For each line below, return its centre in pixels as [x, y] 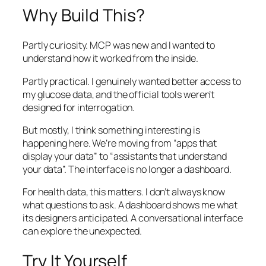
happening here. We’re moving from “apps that [120, 143]
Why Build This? [84, 15]
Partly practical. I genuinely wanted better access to [132, 81]
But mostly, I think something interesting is [111, 130]
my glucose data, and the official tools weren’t [119, 94]
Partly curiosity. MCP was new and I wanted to [119, 45]
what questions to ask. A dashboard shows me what [130, 205]
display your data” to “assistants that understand [125, 156]
